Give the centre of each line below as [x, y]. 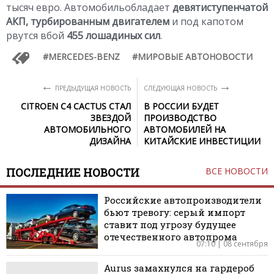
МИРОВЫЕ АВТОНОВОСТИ [195, 56]
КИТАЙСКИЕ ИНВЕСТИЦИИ [202, 141]
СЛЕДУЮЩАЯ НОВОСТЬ [181, 88]
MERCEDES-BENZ [84, 56]
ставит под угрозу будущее [170, 224]
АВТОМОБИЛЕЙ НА [185, 129]
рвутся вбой [36, 35]
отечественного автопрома [171, 236]
